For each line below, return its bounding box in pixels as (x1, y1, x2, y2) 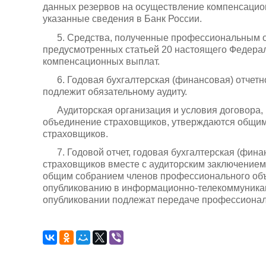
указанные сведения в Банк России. (43, 14, 202, 24)
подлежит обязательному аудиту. (43, 86, 187, 97)
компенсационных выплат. (43, 56, 160, 66)
